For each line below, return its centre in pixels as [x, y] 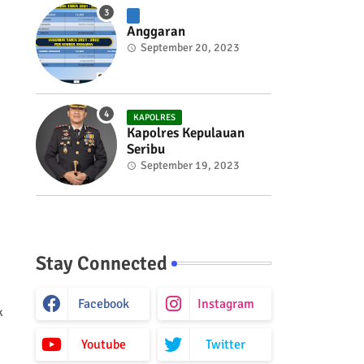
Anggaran [156, 31]
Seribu [145, 149]
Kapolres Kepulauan [185, 133]
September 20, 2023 [190, 48]
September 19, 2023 [190, 165]
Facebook [104, 304]
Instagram [225, 304]
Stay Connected [101, 263]
